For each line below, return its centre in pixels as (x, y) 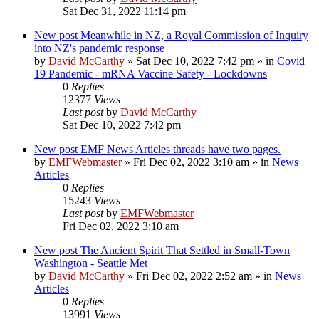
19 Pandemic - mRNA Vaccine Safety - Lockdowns (151, 73)
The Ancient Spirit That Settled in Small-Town (185, 250)
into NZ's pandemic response (99, 48)
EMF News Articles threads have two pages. (181, 149)
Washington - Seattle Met (91, 263)
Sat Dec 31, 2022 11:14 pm (124, 11)
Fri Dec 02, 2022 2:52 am (194, 276)
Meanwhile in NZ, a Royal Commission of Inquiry (194, 35)
